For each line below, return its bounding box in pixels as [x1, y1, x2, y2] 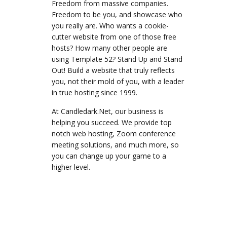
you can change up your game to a [52, 151, 166, 161]
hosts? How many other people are [52, 43, 167, 53]
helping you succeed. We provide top [52, 118, 172, 127]
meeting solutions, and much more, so [52, 140, 179, 149]
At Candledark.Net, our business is [52, 106, 164, 116]
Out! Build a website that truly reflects [52, 65, 175, 75]
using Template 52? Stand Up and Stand [52, 54, 182, 64]
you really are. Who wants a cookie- [52, 21, 169, 30]
